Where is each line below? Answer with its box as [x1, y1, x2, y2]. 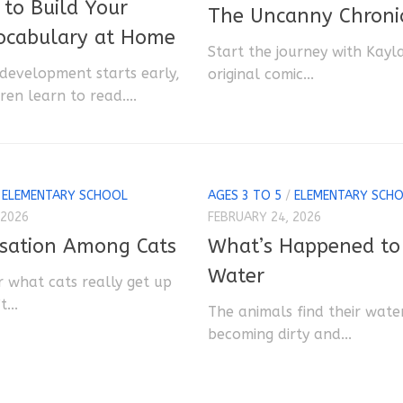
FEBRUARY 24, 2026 [207, 209, 321, 225]
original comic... [207, 65, 314, 83]
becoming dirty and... [207, 325, 352, 343]
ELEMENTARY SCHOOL [2, 187, 129, 203]
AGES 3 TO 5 [207, 187, 282, 203]
